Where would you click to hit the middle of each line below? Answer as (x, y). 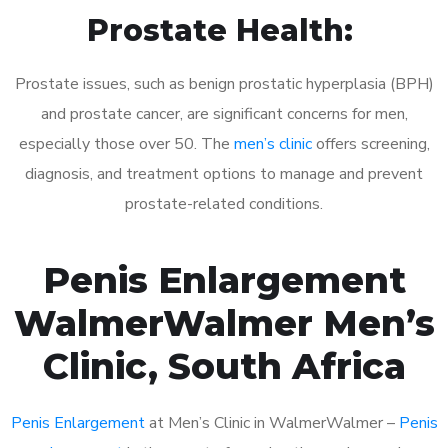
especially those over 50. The (126, 143)
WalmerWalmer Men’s (224, 322)
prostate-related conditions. (224, 203)
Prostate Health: (224, 30)
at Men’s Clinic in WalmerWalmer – (271, 422)
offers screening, (370, 143)
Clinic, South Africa (224, 365)
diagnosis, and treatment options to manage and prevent (224, 173)
